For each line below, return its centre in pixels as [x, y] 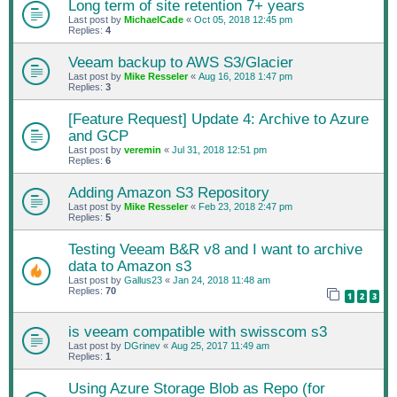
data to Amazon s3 [130, 266]
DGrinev [142, 345]
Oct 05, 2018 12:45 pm [243, 19]
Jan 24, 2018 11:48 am [222, 280]
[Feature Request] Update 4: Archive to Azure [218, 119]
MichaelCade [154, 19]
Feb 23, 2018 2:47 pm [245, 206]
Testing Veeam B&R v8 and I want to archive [215, 249]
